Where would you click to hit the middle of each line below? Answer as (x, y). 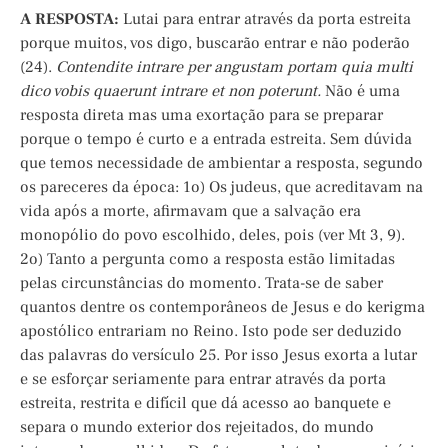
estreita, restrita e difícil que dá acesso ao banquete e (205, 403)
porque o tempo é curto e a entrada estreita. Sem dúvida (216, 139)
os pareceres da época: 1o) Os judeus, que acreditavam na (221, 187)
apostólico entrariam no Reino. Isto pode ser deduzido (211, 331)
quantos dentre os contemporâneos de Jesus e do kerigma (222, 307)
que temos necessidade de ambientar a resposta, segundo (221, 163)
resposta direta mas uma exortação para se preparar (201, 115)
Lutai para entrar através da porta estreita (265, 19)
